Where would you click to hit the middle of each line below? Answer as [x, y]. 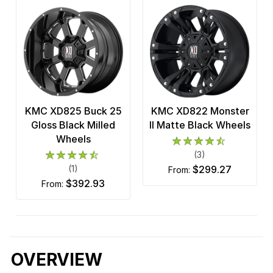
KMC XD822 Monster [200, 111]
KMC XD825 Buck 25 [73, 111]
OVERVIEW [57, 260]
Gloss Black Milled [73, 125]
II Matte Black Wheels [200, 125]
